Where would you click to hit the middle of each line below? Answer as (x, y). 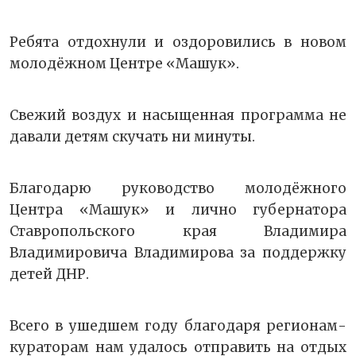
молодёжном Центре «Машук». (124, 64)
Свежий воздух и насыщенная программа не (178, 116)
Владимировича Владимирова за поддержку (178, 253)
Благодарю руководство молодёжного (178, 189)
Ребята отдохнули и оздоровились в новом (178, 43)
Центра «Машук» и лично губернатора (178, 210)
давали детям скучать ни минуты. (132, 137)
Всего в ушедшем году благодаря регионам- (178, 326)
